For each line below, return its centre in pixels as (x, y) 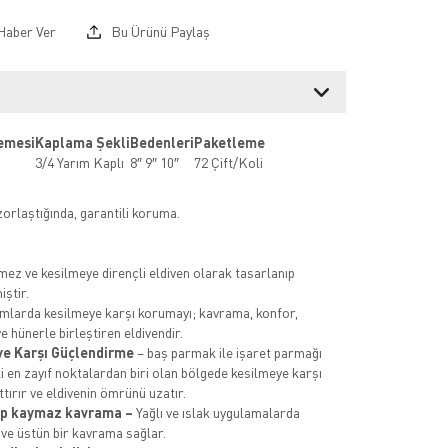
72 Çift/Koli (228, 163)
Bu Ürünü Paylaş (158, 32)
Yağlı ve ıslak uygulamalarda (216, 413)
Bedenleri (161, 143)
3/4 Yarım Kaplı (79, 163)
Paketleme (229, 143)
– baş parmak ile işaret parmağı (229, 353)
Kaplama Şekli (82, 143)
